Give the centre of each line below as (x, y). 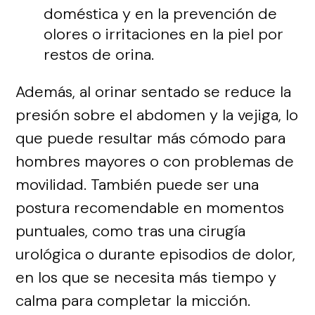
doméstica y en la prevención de (161, 13)
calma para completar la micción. (133, 300)
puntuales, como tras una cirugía (131, 231)
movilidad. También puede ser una (137, 184)
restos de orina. (99, 54)
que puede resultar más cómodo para (151, 138)
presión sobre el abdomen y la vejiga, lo (157, 115)
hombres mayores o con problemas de (155, 161)
